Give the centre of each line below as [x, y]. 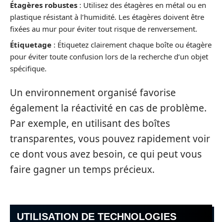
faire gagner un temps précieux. [82, 170]
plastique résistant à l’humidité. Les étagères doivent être [107, 17]
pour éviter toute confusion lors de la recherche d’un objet [109, 56]
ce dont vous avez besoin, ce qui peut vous [106, 154]
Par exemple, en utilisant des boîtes [90, 124]
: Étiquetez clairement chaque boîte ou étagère [132, 44]
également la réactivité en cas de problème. [108, 108]
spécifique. [28, 68]
